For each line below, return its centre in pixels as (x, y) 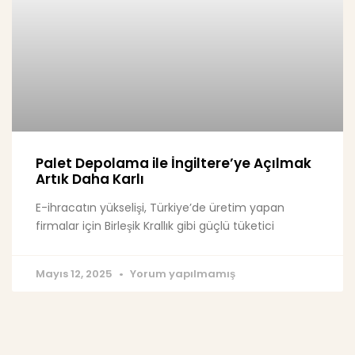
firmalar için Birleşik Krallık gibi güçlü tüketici (155, 226)
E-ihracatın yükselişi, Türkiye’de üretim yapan (160, 208)
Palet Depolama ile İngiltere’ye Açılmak (174, 164)
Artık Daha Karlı (90, 179)
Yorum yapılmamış (181, 274)
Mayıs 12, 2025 (75, 274)
